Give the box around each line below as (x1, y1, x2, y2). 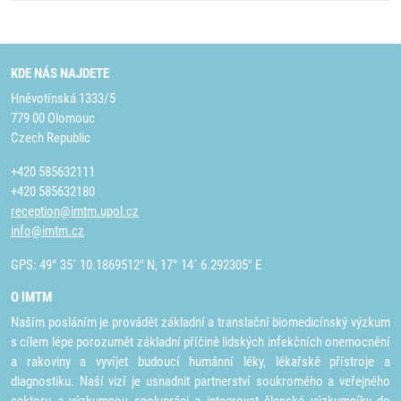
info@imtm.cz (11, 223, 84, 239)
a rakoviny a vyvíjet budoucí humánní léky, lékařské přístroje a (11, 354, 390, 370)
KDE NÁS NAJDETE (11, 65, 109, 81)
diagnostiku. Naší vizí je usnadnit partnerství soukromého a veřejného (11, 373, 390, 389)
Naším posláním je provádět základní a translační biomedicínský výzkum (11, 314, 390, 330)
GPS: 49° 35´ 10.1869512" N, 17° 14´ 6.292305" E (11, 257, 261, 273)
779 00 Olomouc (11, 110, 95, 126)
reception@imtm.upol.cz (11, 203, 139, 219)
